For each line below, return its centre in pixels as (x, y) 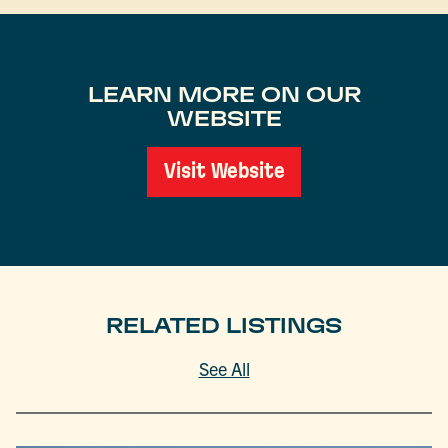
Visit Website (224, 171)
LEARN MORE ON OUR (224, 95)
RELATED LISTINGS (224, 326)
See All (224, 368)
